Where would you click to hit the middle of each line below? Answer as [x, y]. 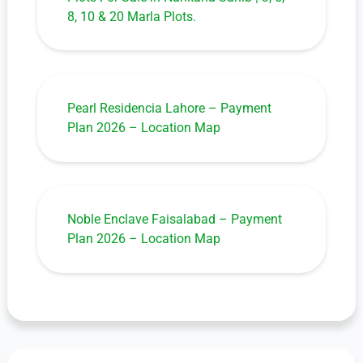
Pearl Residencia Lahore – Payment [169, 108]
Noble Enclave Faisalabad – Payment [175, 220]
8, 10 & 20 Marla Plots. [132, 16]
